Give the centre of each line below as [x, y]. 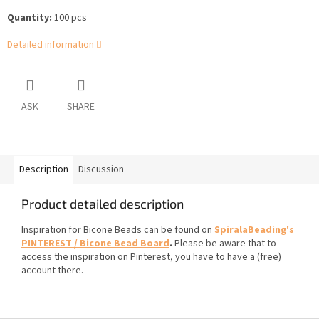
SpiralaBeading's [254, 230]
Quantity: [30, 18]
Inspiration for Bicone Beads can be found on [118, 230]
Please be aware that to [225, 244]
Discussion [101, 170]
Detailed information [51, 45]
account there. [52, 271]
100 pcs [69, 18]
